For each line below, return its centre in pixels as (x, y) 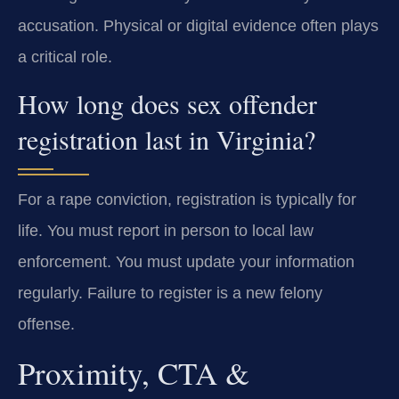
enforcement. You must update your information (186, 261)
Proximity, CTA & (134, 373)
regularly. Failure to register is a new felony (170, 293)
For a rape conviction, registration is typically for (187, 199)
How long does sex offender (167, 103)
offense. (46, 324)
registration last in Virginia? (167, 138)
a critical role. (65, 57)
